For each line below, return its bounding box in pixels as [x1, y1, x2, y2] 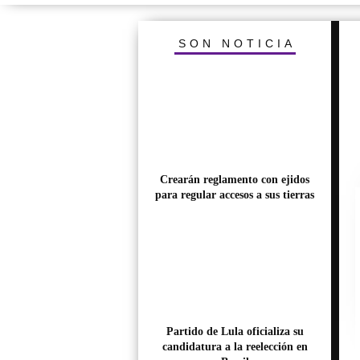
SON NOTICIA [178, 37, 296, 50]
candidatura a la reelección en [162, 341, 308, 353]
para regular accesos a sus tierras [155, 189, 314, 201]
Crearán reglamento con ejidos [160, 174, 309, 186]
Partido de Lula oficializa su [166, 325, 304, 337]
